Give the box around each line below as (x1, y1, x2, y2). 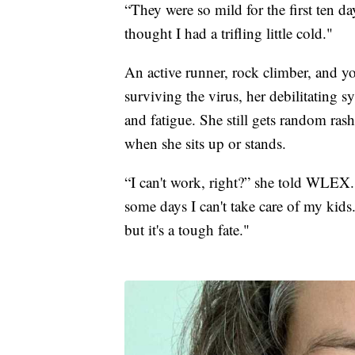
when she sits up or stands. (124, 132, 286, 153)
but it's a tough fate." (124, 219, 250, 239)
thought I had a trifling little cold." (124, 22, 333, 43)
